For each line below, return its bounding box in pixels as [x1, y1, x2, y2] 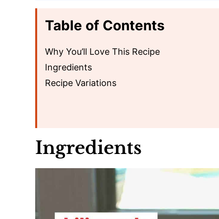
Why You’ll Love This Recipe [45, 46, 160, 57]
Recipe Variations [45, 78, 116, 88]
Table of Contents [45, 17, 165, 34]
